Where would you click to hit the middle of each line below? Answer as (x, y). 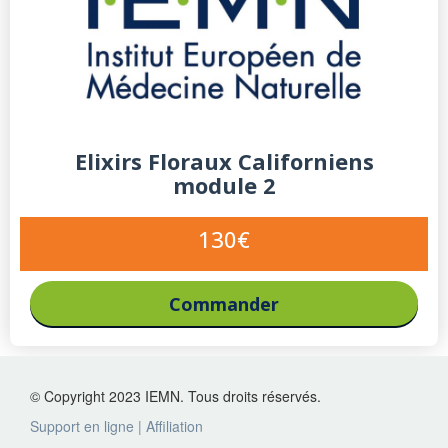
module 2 (224, 185)
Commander (224, 304)
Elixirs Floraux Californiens (224, 161)
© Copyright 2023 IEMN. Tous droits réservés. (175, 396)
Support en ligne (82, 426)
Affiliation (174, 426)
